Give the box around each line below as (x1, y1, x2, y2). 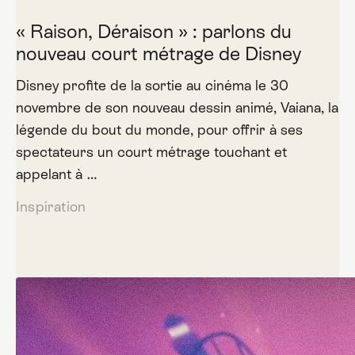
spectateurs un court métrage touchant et (15, 143, 287, 160)
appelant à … (15, 166, 97, 182)
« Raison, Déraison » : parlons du (15, 21, 292, 42)
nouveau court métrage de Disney (15, 43, 301, 64)
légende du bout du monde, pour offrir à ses (15, 121, 303, 138)
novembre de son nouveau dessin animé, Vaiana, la (15, 99, 338, 116)
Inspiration (15, 198, 86, 215)
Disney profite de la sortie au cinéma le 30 (15, 77, 288, 94)
